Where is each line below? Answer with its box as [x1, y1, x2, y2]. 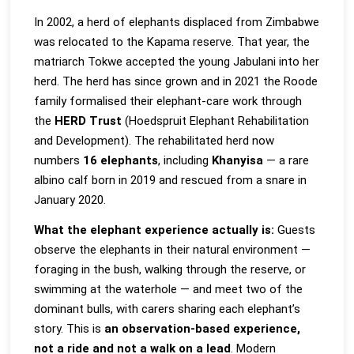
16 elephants [83, 153, 159, 168]
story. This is [34, 322, 105, 336]
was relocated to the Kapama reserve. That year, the [34, 34, 311, 49]
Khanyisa [212, 153, 264, 168]
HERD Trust [55, 113, 122, 128]
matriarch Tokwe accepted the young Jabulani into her [34, 54, 320, 69]
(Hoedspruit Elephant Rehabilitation [122, 113, 310, 128]
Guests [274, 223, 316, 237]
